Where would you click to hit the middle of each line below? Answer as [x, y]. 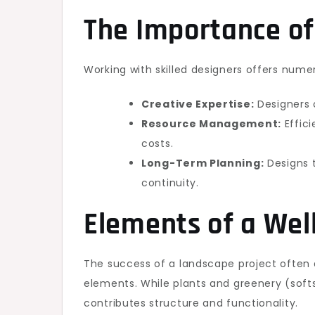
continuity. [170, 183]
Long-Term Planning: [203, 163]
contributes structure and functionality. [191, 303]
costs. [157, 143]
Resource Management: [211, 124]
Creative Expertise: [198, 104]
